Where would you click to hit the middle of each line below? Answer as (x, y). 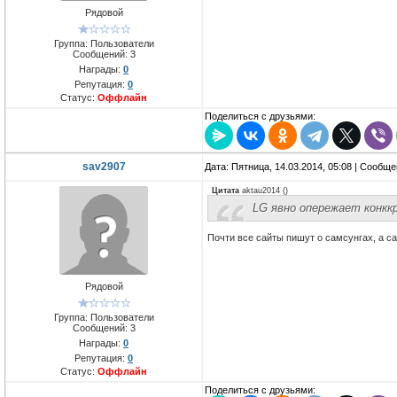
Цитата (226, 191)
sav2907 (104, 167)
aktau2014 (261, 191)
